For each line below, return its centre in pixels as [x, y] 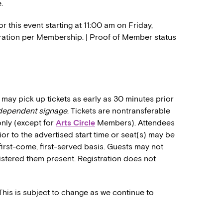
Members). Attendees [135, 123]
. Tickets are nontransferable [119, 111]
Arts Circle [75, 123]
